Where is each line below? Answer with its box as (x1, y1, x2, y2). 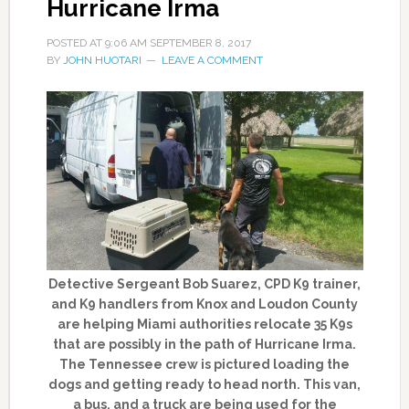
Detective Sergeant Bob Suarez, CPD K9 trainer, (48, 276, 362, 291)
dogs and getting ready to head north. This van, (48, 376, 362, 392)
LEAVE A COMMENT (161, 54, 263, 67)
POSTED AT (46, 37, 105, 49)
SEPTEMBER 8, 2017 (149, 37, 251, 49)
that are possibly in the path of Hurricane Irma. (53, 336, 357, 351)
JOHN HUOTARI (62, 54, 142, 67)
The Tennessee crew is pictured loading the (59, 356, 351, 372)
